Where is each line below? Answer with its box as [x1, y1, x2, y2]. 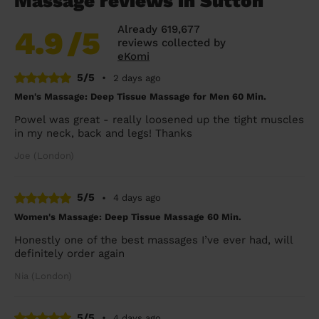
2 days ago [113, 72, 161, 83]
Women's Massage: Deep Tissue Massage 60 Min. [14, 211, 241, 222]
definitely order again [14, 246, 125, 260]
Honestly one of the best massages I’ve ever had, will [14, 233, 293, 246]
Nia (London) [14, 270, 72, 281]
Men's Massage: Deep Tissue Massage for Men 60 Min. [14, 91, 266, 103]
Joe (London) [14, 150, 74, 162]
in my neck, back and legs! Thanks [14, 127, 192, 140]
